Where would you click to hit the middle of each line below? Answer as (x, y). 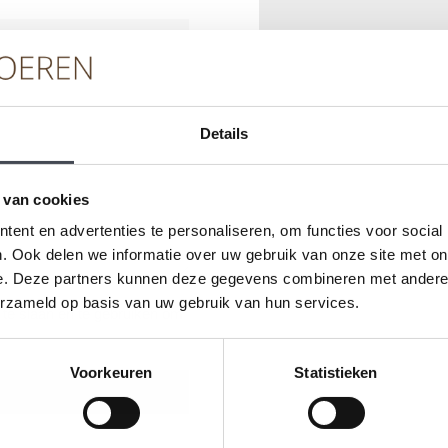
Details (224, 134)
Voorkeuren (111, 373)
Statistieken (336, 373)
